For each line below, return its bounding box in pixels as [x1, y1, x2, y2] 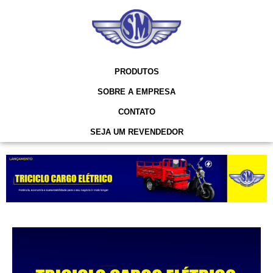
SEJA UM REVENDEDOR [90, 127, 183, 136]
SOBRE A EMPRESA [97, 87, 175, 96]
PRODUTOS [114, 66, 159, 76]
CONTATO [118, 107, 155, 116]
